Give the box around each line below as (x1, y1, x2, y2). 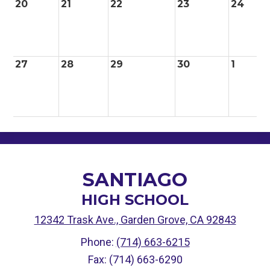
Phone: (80, 236, 116, 248)
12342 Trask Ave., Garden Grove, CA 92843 (34, 213, 236, 226)
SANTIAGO (83, 168, 187, 191)
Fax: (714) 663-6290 (87, 253, 183, 266)
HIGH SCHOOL (81, 191, 189, 209)
